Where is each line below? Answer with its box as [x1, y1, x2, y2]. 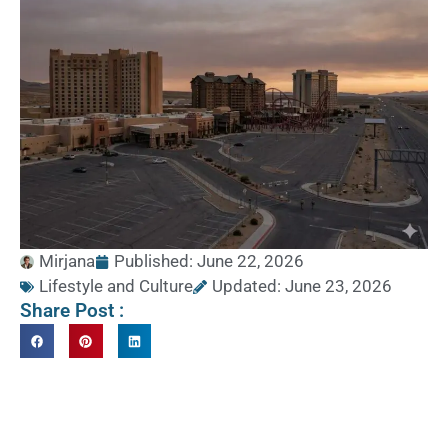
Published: [114, 251, 197, 272]
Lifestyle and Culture [39, 276, 193, 297]
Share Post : [20, 299, 124, 323]
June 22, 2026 [197, 251, 304, 272]
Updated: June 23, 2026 [212, 276, 392, 297]
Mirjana [39, 251, 95, 272]
